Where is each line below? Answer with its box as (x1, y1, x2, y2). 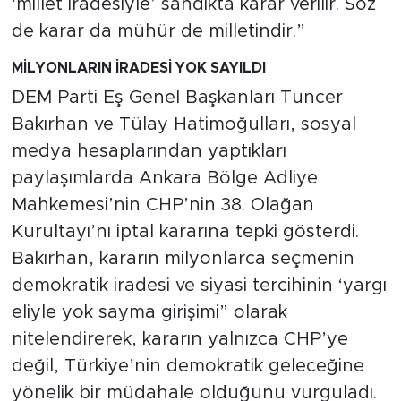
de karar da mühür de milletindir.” (11, 21, 305, 40)
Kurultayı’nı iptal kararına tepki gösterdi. (11, 223, 359, 242)
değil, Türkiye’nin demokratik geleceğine (11, 357, 364, 376)
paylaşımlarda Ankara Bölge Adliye (11, 169, 318, 188)
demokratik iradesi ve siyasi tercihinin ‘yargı (11, 277, 387, 295)
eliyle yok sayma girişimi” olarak (11, 303, 287, 322)
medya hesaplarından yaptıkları (11, 142, 286, 161)
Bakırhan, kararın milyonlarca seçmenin (11, 250, 354, 269)
